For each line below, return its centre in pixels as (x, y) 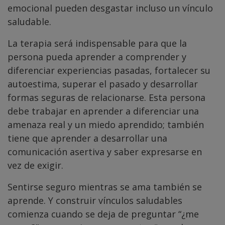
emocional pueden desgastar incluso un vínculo (110, 8)
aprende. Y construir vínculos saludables (95, 200)
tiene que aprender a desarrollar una (87, 138)
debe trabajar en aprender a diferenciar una (103, 111)
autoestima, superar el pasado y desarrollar (103, 84)
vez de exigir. (35, 165)
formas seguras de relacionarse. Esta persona (106, 97)
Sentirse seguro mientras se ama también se (105, 187)
